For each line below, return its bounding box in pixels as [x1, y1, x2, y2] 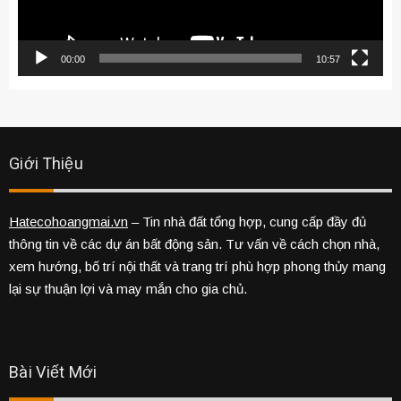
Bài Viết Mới [9, 360, 98, 385]
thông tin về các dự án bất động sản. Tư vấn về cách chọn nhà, [9, 235, 380, 252]
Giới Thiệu [9, 151, 84, 176]
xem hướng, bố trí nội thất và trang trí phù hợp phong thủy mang [9, 258, 386, 274]
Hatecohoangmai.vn [9, 213, 128, 229]
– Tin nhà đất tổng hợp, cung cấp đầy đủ [128, 213, 366, 229]
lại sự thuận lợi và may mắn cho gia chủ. [9, 280, 247, 296]
